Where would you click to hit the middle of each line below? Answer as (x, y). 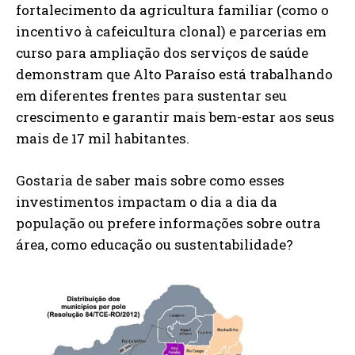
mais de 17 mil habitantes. (103, 138)
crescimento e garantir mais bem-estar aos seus (175, 116)
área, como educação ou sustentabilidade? (155, 244)
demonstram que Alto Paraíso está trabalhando (174, 74)
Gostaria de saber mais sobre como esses (150, 180)
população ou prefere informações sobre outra (168, 223)
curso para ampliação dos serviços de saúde (162, 52)
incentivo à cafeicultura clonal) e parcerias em (171, 31)
